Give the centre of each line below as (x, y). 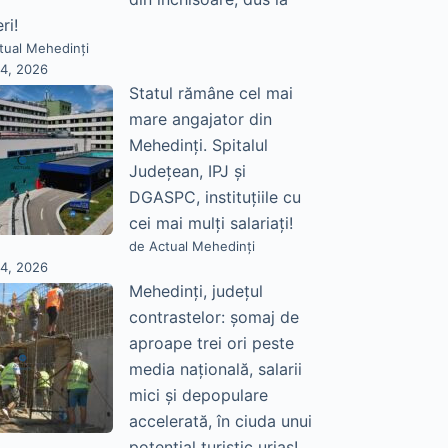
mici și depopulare (198, 395)
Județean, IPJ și (187, 171)
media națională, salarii (215, 369)
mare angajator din (200, 119)
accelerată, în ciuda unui (220, 421)
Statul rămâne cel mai (210, 93)
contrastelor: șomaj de (213, 317)
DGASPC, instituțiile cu (214, 197)
